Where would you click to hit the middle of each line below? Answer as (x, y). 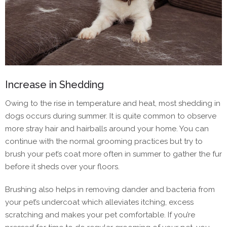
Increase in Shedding (54, 84)
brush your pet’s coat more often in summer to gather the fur (113, 154)
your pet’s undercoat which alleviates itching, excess (99, 202)
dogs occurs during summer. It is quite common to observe (111, 116)
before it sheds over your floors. (62, 166)
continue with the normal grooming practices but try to (104, 141)
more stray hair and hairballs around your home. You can (107, 128)
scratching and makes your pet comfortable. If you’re (100, 215)
